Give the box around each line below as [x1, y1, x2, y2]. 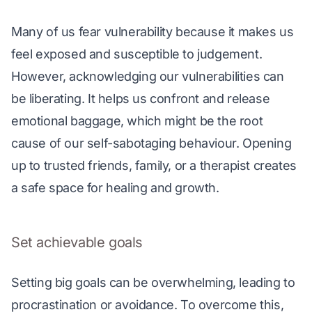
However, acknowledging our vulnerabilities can [11, 69, 288, 84]
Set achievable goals [11, 234, 143, 251]
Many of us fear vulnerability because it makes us [11, 24, 297, 39]
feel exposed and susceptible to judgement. [11, 47, 265, 61]
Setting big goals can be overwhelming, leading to [11, 275, 299, 290]
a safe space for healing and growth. [11, 180, 223, 195]
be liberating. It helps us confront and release [11, 91, 273, 106]
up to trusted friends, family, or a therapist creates [11, 158, 300, 173]
